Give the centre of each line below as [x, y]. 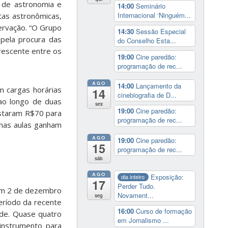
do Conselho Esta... [147, 40]
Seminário [150, 6]
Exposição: [167, 177]
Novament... [135, 195]
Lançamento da [158, 85]
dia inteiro [133, 177]
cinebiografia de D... [147, 95]
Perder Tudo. [136, 186]
